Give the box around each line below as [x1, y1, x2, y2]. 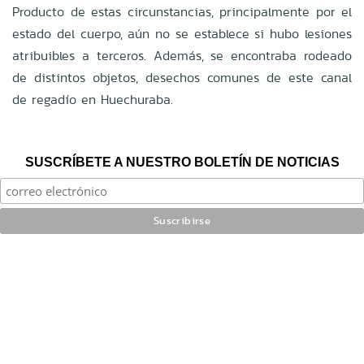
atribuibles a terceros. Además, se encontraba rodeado [12, 45, 352, 65]
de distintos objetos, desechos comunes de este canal [12, 67, 352, 87]
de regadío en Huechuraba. [12, 89, 173, 109]
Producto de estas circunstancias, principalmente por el [12, 2, 352, 21]
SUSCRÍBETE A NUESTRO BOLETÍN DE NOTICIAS [24, 154, 340, 169]
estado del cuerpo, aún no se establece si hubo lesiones [12, 24, 352, 43]
